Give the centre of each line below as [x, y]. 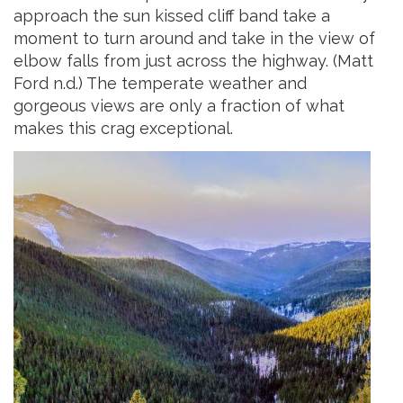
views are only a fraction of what [218, 106]
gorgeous [52, 106]
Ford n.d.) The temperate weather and [160, 84]
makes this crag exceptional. [123, 129]
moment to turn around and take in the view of [194, 39]
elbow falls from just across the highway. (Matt [193, 61]
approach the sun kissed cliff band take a [172, 16]
